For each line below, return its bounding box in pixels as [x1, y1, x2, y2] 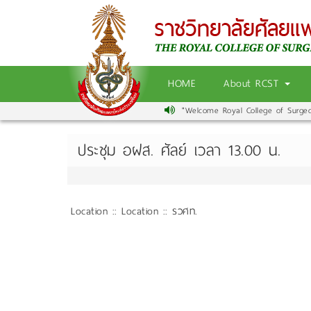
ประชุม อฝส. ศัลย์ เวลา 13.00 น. [78, 137, 280, 164]
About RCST [224, 74, 283, 92]
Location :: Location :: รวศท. [71, 202, 198, 220]
